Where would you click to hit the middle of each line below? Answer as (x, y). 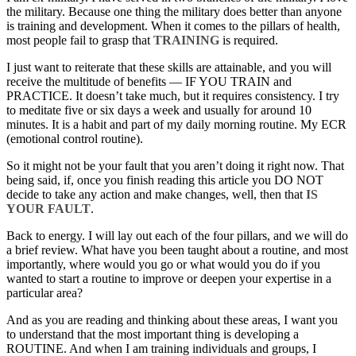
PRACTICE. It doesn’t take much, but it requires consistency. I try (173, 96)
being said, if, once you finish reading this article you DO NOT (165, 180)
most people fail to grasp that (80, 41)
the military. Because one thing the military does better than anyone (174, 12)
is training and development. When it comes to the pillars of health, (173, 26)
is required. (249, 41)
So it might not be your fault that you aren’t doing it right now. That (175, 166)
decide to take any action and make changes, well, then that (156, 195)
